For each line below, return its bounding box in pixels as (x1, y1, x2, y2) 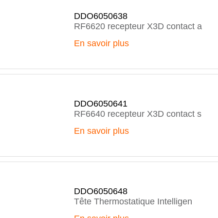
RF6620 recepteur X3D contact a (74, 21, 202, 31)
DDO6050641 (74, 99, 127, 109)
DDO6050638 (74, 11, 127, 21)
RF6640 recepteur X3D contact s (74, 109, 201, 119)
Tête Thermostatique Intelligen (74, 197, 192, 206)
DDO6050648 (74, 186, 127, 196)
